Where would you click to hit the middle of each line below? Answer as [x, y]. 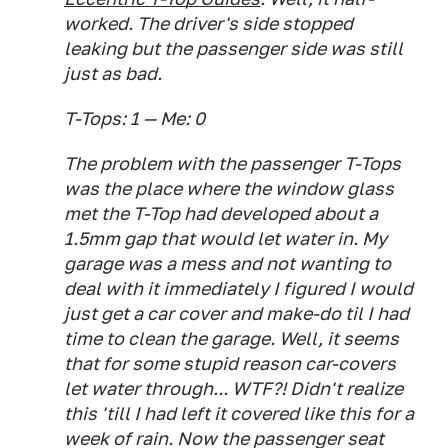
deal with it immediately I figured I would [238, 288]
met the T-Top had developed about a [221, 213]
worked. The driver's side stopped [208, 23]
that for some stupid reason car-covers [230, 363]
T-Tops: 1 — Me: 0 [134, 118]
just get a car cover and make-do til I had [236, 313]
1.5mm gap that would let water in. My [225, 238]
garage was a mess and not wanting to [227, 263]
